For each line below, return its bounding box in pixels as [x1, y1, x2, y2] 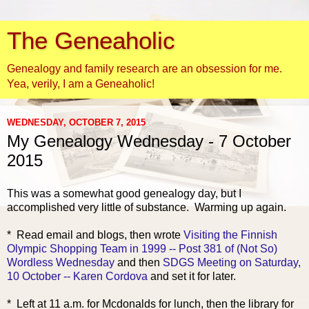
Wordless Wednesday [7, 256, 114, 268]
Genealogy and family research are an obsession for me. [7, 63, 282, 74]
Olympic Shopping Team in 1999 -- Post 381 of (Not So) [7, 242, 277, 255]
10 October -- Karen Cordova [7, 270, 148, 282]
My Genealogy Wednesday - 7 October [7, 132, 291, 150]
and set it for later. [148, 270, 236, 282]
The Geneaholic [7, 28, 175, 54]
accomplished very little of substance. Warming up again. [7, 201, 286, 213]
